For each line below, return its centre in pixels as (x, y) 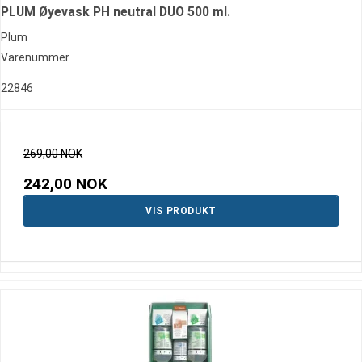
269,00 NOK (53, 154)
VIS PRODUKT (181, 211)
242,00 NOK (65, 184)
